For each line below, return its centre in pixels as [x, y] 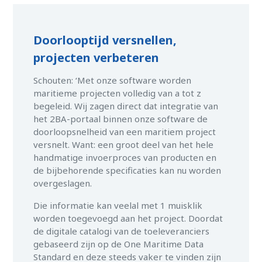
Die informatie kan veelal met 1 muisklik [118, 206]
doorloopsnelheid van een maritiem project [125, 132]
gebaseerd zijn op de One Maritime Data [119, 244]
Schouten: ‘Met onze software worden [113, 80]
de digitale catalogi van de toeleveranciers [122, 231]
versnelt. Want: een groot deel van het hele [124, 145]
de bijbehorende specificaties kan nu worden [127, 170]
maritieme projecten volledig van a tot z [118, 93]
